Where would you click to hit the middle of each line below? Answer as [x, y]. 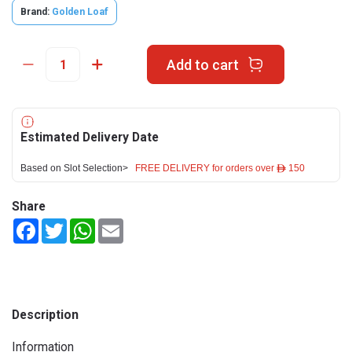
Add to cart [202, 64]
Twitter [85, 225]
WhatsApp [121, 225]
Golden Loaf [80, 12]
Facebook [62, 225]
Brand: [35, 12]
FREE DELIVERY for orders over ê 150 [220, 168]
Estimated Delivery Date [90, 137]
